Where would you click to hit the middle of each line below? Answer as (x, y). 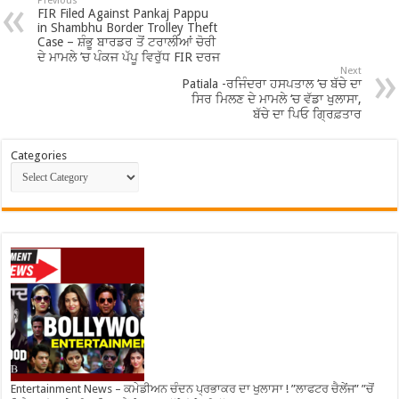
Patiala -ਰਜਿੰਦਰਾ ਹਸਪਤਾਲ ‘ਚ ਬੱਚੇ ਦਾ (271, 84)
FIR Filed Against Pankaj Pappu (123, 14)
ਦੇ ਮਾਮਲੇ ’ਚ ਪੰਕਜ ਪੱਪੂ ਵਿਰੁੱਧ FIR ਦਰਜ (129, 57)
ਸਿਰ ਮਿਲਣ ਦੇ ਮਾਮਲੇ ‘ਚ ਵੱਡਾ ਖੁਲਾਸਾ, (276, 99)
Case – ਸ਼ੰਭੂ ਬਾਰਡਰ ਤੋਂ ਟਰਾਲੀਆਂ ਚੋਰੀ (127, 42)
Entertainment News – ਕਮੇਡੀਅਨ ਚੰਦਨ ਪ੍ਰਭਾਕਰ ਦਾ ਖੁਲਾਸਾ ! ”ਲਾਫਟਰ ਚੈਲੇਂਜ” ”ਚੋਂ (193, 389)
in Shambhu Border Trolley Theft (128, 28)
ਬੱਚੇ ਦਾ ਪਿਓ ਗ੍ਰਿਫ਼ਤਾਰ (307, 114)
